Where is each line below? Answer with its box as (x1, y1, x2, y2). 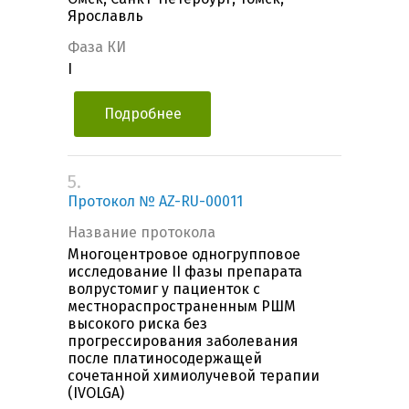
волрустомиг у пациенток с (68, 280, 260, 299)
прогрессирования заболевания (68, 332, 299, 351)
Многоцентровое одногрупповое (68, 246, 300, 264)
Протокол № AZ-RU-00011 (68, 193, 243, 211)
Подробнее (103, 105, 182, 123)
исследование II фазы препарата (68, 263, 302, 281)
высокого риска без (68, 315, 207, 333)
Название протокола (68, 224, 215, 242)
